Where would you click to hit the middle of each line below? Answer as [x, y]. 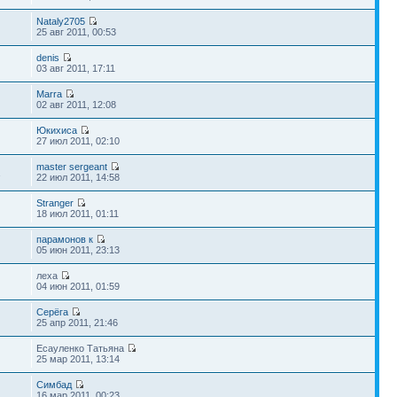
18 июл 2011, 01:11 [78, 214]
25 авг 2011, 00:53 [77, 32]
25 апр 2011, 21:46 [78, 323]
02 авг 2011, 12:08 [77, 105]
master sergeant [72, 167]
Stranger [55, 203]
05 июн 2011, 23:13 [78, 250]
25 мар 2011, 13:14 [78, 359]
